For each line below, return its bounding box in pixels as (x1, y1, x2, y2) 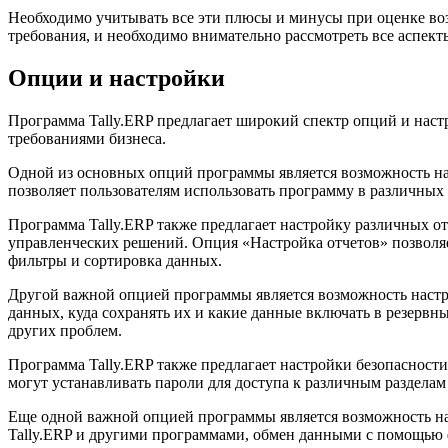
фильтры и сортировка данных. (8, 252, 222, 270)
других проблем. (8, 322, 122, 340)
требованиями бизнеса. (8, 130, 166, 148)
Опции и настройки (8, 65, 225, 92)
